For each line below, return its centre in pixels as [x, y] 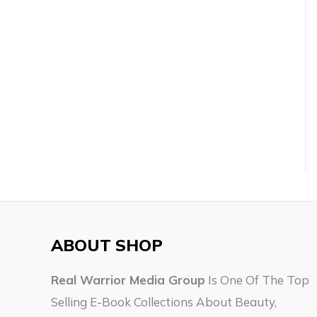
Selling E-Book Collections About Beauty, [164, 302]
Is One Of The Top [257, 280]
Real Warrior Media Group [128, 280]
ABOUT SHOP [107, 246]
